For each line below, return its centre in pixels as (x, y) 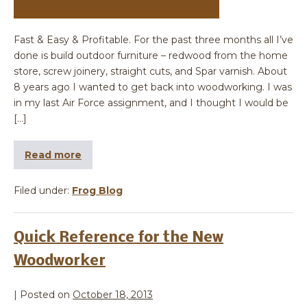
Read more (53, 155)
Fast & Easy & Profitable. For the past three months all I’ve (153, 40)
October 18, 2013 (113, 295)
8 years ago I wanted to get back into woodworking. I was (153, 87)
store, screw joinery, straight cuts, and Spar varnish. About (150, 72)
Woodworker (60, 262)
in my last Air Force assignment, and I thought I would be (151, 103)
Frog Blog (97, 191)
